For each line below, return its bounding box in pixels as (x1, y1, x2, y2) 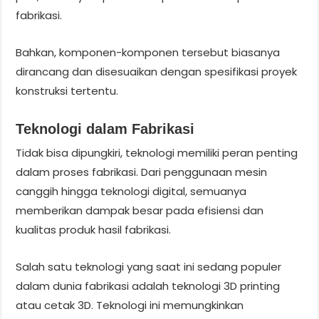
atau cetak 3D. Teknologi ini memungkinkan (16, 297, 244, 313)
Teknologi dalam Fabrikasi (16, 120, 195, 137)
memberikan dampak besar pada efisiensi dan (16, 202, 264, 218)
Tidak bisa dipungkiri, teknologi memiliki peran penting (16, 145, 298, 160)
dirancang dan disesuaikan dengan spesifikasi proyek (16, 63, 298, 79)
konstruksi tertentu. (16, 83, 119, 98)
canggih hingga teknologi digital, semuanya (16, 183, 247, 199)
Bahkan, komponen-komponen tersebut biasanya (16, 44, 281, 60)
